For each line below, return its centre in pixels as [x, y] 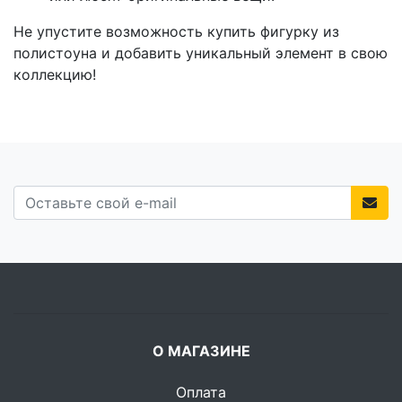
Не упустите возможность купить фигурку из [176, 32]
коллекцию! [55, 75]
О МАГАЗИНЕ [201, 351]
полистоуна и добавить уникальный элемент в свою [201, 53]
